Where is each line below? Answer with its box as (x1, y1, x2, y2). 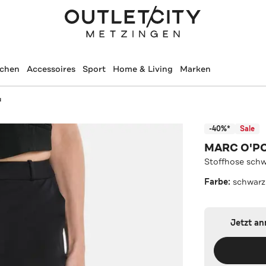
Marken (179, 64, 211, 74)
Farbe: (204, 176, 233, 188)
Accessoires (26, 64, 75, 74)
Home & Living (112, 64, 173, 74)
